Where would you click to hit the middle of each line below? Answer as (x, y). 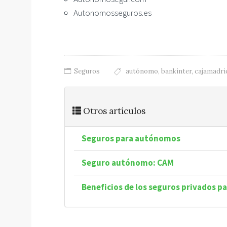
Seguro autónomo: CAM (128, 163)
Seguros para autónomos (131, 139)
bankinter (176, 71)
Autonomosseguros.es (112, 13)
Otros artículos (113, 111)
